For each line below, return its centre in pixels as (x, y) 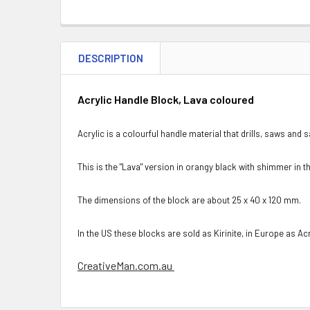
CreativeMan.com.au (126, 265)
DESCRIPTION (111, 58)
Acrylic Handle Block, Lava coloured (166, 99)
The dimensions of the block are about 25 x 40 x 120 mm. (189, 200)
